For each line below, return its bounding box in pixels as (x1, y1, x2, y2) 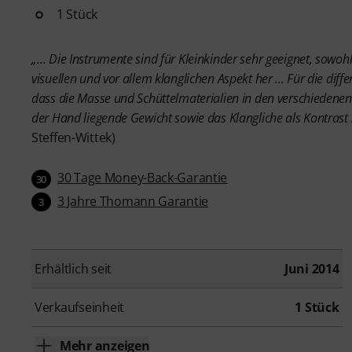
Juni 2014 (284, 260, 339, 278)
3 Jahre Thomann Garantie (57, 192, 209, 210)
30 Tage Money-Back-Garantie (57, 168, 228, 186)
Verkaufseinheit (35, 299, 125, 317)
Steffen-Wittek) (31, 128, 115, 146)
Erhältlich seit (35, 260, 112, 278)
